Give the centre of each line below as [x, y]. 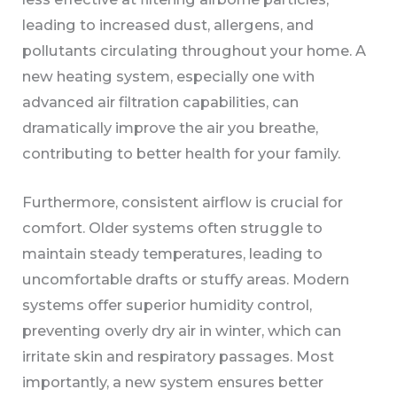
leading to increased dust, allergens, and [168, 25]
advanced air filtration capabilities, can [161, 102]
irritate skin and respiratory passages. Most [179, 357]
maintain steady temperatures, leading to [173, 254]
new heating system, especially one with [169, 77]
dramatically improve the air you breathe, [171, 128]
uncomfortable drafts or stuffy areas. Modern [186, 280]
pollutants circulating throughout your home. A [195, 51]
